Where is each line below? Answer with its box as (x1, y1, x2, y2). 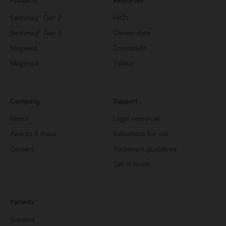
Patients (10, 199, 34, 206)
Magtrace (10, 61, 39, 67)
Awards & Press (10, 131, 56, 138)
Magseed (10, 45, 37, 52)
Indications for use (113, 131, 168, 138)
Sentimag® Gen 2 (10, 15, 61, 22)
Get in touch (113, 161, 150, 168)
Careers (10, 146, 34, 153)
